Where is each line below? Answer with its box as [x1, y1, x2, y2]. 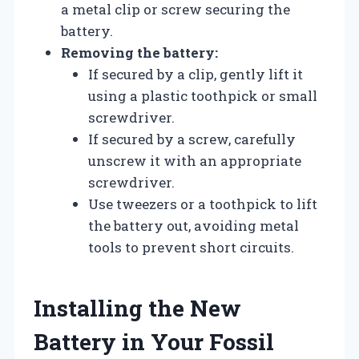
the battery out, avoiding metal [88, 216, 299, 235]
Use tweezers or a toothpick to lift [88, 194, 317, 213]
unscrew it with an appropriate [88, 151, 301, 170]
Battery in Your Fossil [34, 326, 274, 357]
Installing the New [34, 292, 241, 323]
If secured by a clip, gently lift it [88, 64, 303, 83]
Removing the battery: [61, 42, 218, 62]
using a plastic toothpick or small [88, 86, 317, 105]
